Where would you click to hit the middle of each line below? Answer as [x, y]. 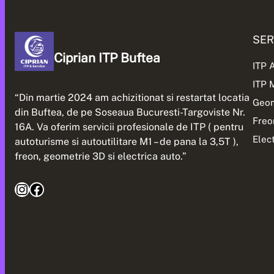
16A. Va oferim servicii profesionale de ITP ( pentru [129, 127]
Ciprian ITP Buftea [107, 57]
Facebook [33, 189]
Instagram [20, 189]
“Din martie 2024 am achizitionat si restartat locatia [132, 97]
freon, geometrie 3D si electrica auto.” [101, 156]
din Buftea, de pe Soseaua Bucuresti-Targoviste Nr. [130, 112]
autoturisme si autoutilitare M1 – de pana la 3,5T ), [127, 141]
